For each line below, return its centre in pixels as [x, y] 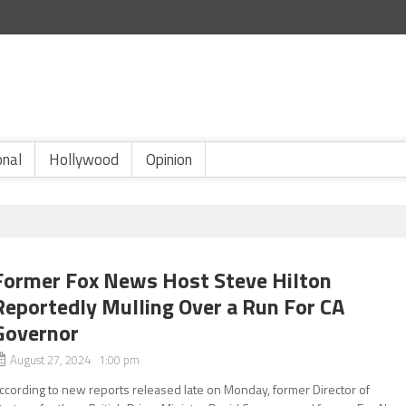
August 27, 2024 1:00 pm [75, 360]
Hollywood [84, 159]
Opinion [169, 159]
